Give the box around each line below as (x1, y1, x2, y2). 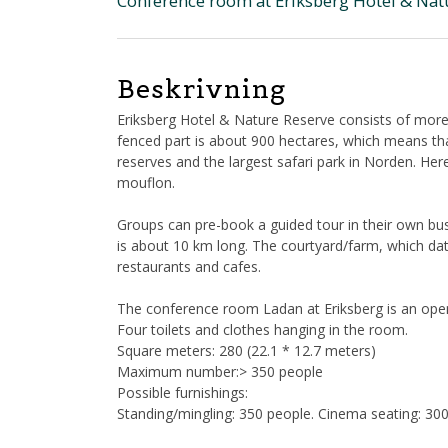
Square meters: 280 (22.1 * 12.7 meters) (117, 341, 376, 361)
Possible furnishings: (117, 383, 248, 403)
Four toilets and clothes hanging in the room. (117, 320, 408, 340)
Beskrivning (117, 73, 286, 106)
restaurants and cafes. (117, 257, 261, 277)
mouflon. (117, 173, 175, 193)
